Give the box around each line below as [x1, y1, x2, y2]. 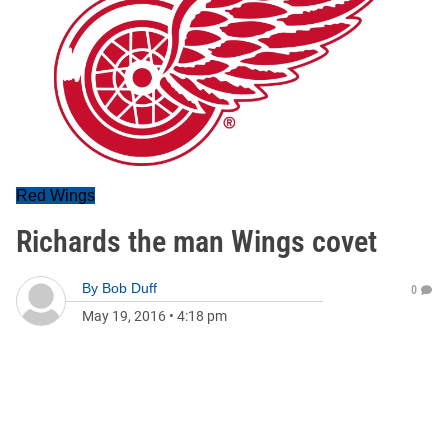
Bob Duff [102, 280, 157, 296]
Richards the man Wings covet [16, 224, 377, 259]
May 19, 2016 [82, 308, 166, 324]
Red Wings [16, 187, 95, 204]
